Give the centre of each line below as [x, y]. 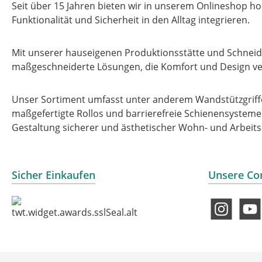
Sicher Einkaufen [54, 175]
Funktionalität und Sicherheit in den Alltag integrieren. [131, 20]
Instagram [230, 215]
